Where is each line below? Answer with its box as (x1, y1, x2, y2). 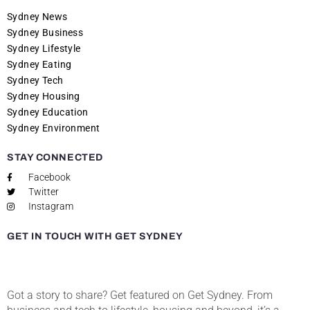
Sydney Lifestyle (7, 43, 81, 54)
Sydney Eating (7, 59, 72, 70)
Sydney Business (7, 27, 84, 38)
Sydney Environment (7, 122, 100, 134)
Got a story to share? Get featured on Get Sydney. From (7, 289, 273, 302)
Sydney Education (7, 107, 89, 118)
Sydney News (7, 11, 68, 22)
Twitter (28, 186, 59, 197)
